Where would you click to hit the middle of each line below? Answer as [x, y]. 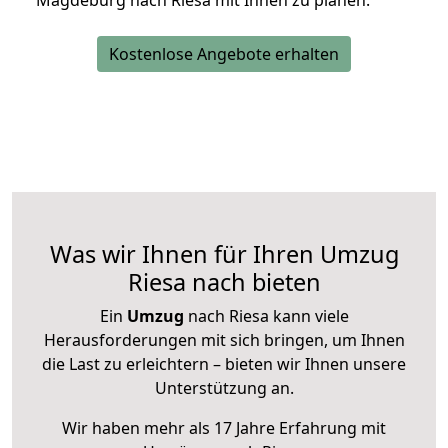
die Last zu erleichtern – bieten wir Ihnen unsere [224, 364]
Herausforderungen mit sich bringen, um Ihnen [224, 340]
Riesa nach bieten [224, 282]
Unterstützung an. [224, 388]
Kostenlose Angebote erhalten [224, 54]
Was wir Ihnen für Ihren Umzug [224, 254]
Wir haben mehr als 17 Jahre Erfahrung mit [224, 428]
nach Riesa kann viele [266, 316]
